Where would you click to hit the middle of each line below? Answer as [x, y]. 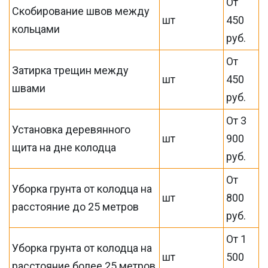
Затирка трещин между [71, 70]
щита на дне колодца [64, 147]
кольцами [36, 29]
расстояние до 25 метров [76, 207]
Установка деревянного [71, 130]
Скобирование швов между [81, 11]
